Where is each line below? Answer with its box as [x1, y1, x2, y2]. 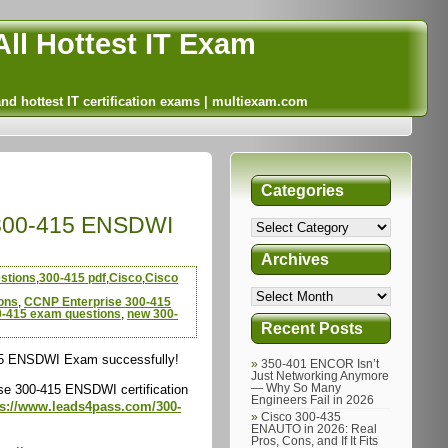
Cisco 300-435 [261, 411, 341, 423]
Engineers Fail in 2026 [251, 394, 374, 406]
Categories [261, 181, 344, 199]
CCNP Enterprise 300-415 [24, 296, 171, 308]
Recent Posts [261, 319, 363, 337]
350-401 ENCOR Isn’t [261, 358, 379, 370]
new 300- [127, 308, 178, 320]
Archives [261, 250, 329, 268]
